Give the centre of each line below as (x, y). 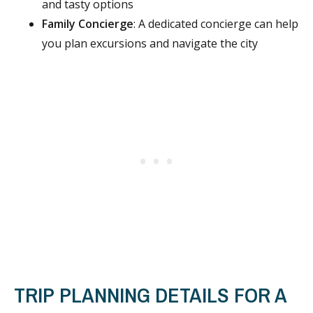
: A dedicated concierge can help (216, 23)
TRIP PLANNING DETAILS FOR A (150, 294)
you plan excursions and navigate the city (150, 43)
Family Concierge (88, 23)
